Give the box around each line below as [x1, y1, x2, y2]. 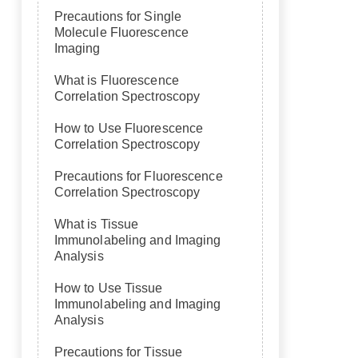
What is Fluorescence [54, 74, 179, 87]
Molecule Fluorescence [54, 26, 189, 39]
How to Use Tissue [54, 281, 163, 295]
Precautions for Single [54, 10, 182, 23]
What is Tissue [54, 217, 139, 231]
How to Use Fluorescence [54, 121, 204, 135]
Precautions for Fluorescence [54, 169, 223, 183]
